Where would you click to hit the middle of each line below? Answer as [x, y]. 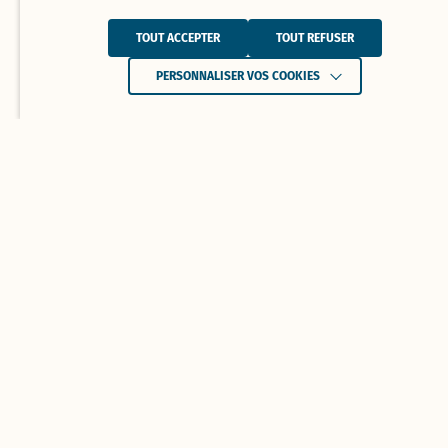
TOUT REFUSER [315, 38]
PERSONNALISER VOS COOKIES [238, 76]
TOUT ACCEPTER [178, 38]
